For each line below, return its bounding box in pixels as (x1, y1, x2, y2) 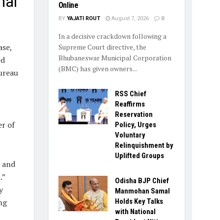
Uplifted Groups (114, 151, 164, 161)
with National (114, 207, 156, 217)
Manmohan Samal (114, 187, 170, 196)
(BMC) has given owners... (58, 64, 137, 74)
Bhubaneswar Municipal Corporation (58, 53, 171, 63)
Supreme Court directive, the (58, 42, 146, 52)
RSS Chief (114, 89, 146, 99)
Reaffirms (114, 100, 145, 109)
